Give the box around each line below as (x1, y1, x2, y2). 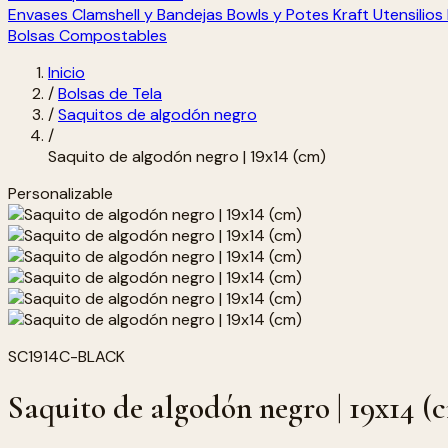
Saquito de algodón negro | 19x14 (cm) (48, 146, 326, 167)
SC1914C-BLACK (8, 346, 125, 367)
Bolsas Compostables (8, 25, 167, 46)
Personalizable (8, 183, 113, 204)
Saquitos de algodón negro (58, 104, 257, 125)
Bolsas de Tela (58, 83, 162, 104)
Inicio (48, 62, 85, 83)
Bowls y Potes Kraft (227, 4, 369, 25)
